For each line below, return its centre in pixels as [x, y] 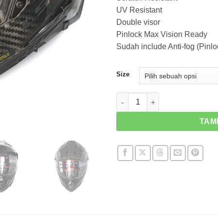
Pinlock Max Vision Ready [162, 35]
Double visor [138, 22]
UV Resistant [139, 10]
